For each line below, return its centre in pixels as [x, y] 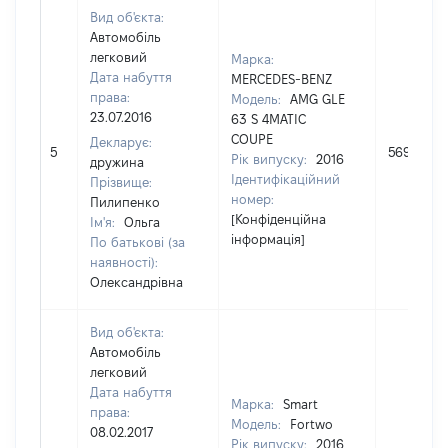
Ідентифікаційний [285, 179]
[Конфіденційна [278, 219]
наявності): [124, 262]
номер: [252, 199]
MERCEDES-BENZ [281, 79]
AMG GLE [317, 99]
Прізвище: [121, 182]
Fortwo [311, 424]
